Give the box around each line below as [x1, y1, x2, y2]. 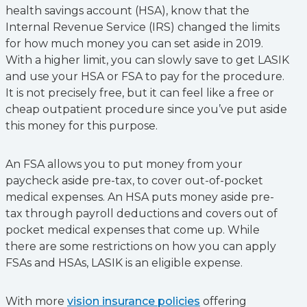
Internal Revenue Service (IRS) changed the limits [5, 21, 280, 34]
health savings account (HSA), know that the [5, 4, 249, 17]
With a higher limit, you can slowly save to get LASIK [5, 53, 289, 66]
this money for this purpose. [5, 119, 158, 132]
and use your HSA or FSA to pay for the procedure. [5, 70, 284, 83]
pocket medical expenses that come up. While [5, 223, 260, 236]
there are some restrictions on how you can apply [5, 240, 276, 253]
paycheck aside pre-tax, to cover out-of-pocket [5, 174, 263, 187]
